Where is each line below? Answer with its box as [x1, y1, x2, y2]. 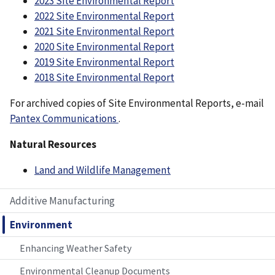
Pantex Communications [10, 112, 118, 126]
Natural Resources [10, 137, 96, 152]
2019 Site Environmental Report [34, 55, 174, 69]
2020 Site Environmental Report [34, 40, 174, 54]
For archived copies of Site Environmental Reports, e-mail [10, 96, 264, 110]
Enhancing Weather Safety [20, 242, 131, 255]
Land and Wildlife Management [34, 163, 171, 177]
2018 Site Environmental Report [34, 71, 174, 85]
